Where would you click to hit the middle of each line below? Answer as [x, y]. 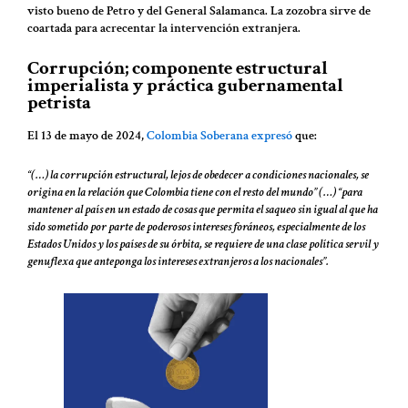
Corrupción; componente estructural [178, 68]
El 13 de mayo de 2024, [87, 135]
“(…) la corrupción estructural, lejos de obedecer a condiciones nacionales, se [198, 175]
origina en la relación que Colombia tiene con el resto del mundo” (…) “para [195, 193]
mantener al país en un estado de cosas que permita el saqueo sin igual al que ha [203, 210]
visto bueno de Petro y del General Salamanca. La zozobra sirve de [199, 10]
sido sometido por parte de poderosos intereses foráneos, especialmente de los [196, 227]
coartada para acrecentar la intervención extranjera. [164, 28]
